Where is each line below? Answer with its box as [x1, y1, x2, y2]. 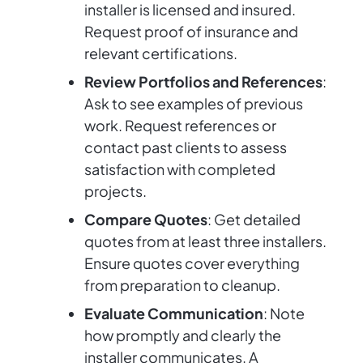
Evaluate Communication [84, 304, 263, 323]
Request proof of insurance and [84, 22, 298, 41]
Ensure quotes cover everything [84, 254, 300, 273]
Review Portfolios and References [84, 72, 322, 92]
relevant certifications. [84, 44, 237, 63]
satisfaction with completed [84, 160, 275, 179]
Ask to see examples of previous [84, 94, 303, 113]
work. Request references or [84, 116, 276, 135]
